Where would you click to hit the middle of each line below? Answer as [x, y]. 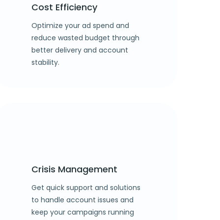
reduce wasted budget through [85, 38]
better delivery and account [80, 50]
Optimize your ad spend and [80, 25]
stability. [45, 62]
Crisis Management [74, 169]
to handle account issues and [82, 200]
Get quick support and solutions [86, 187]
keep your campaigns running [83, 212]
